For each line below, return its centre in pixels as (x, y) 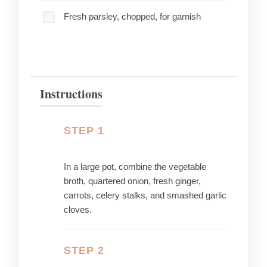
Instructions (71, 94)
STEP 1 (84, 131)
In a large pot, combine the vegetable (135, 167)
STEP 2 (84, 251)
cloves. (78, 210)
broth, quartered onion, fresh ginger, (132, 181)
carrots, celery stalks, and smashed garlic (145, 195)
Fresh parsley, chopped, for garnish (132, 17)
